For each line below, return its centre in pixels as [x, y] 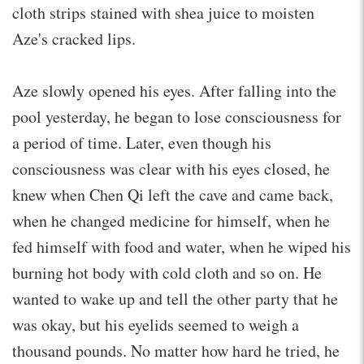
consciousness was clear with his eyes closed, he [171, 168]
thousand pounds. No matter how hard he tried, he [176, 350]
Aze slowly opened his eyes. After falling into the [174, 90]
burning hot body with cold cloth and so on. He [167, 272]
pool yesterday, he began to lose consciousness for [177, 116]
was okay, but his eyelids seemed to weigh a [156, 324]
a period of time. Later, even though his [142, 142]
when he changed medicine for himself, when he [171, 220]
